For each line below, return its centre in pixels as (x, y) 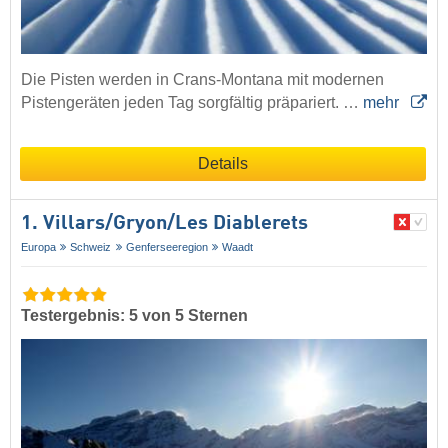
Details (223, 164)
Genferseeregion (166, 247)
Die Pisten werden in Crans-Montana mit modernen (202, 80)
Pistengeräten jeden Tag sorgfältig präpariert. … (192, 103)
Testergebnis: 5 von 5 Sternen (134, 316)
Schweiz (91, 247)
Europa (38, 247)
